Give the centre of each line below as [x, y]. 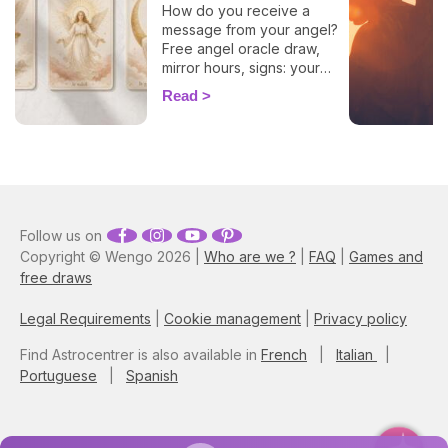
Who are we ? [250, 257]
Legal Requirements [85, 319]
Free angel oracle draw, [240, 49]
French [284, 355]
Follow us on [61, 236]
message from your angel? [249, 30]
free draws [56, 278]
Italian [356, 355]
